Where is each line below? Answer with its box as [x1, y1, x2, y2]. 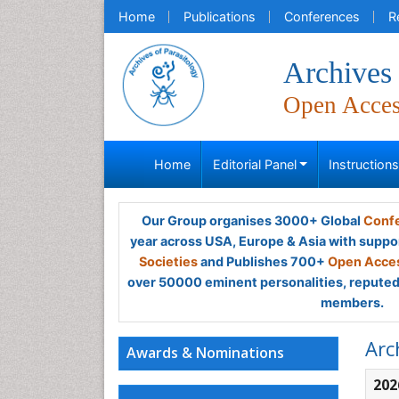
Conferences [284, 9, 360, 24]
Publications [183, 9, 256, 24]
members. [320, 295, 384, 310]
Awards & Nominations [126, 343, 284, 362]
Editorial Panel [212, 157, 297, 172]
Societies [139, 254, 198, 269]
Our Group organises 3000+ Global [141, 213, 363, 228]
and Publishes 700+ [198, 254, 328, 269]
